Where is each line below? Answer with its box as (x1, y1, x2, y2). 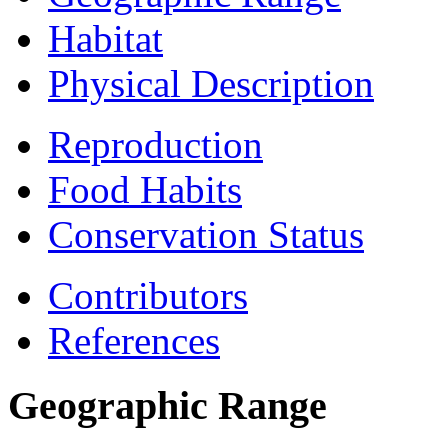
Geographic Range (8, 382, 327, 428)
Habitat (48, 17, 163, 61)
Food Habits (48, 168, 242, 212)
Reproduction (48, 123, 263, 167)
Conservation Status (48, 213, 364, 257)
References (48, 319, 220, 363)
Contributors (48, 274, 248, 318)
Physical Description (48, 62, 374, 106)
